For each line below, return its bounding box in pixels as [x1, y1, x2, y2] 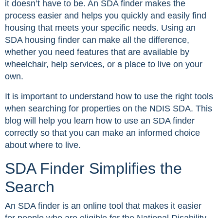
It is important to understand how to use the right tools [5, 91, 213, 102]
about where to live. [5, 140, 81, 150]
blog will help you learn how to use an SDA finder [5, 116, 195, 126]
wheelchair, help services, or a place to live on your [5, 59, 202, 70]
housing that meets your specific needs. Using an [5, 23, 196, 33]
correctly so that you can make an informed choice [5, 128, 200, 138]
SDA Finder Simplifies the [5, 160, 182, 178]
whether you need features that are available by [5, 47, 189, 57]
